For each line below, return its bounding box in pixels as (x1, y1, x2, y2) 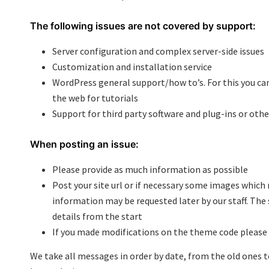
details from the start (52, 210, 142, 222)
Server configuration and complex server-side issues (52, 45, 264, 57)
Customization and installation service (52, 61, 212, 73)
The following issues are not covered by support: (30, 20, 256, 32)
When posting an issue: (30, 138, 139, 150)
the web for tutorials (52, 92, 138, 104)
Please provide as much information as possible (52, 163, 248, 175)
